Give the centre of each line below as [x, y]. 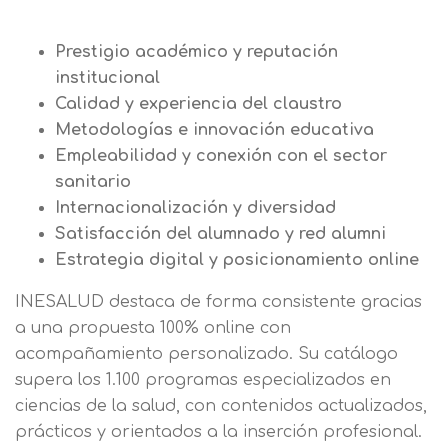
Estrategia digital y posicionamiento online [237, 259]
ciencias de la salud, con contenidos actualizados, [221, 405]
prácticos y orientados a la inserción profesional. [218, 431]
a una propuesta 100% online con [153, 327]
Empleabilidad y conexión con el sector [221, 155]
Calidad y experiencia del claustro [198, 103]
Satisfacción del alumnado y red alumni [220, 233]
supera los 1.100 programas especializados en [203, 379]
